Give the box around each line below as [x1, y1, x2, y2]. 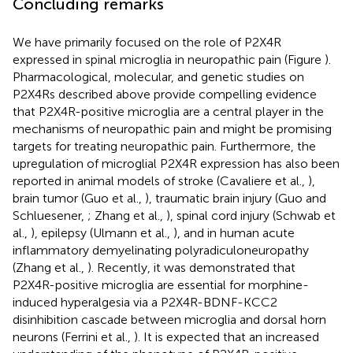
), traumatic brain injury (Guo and [145, 190, 326, 206]
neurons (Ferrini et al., [13, 329, 134, 344]
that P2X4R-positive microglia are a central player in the [13, 103, 324, 119]
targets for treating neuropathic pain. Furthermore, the [13, 138, 316, 154]
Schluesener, [13, 207, 87, 223]
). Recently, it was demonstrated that [87, 259, 295, 275]
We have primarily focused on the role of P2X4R [13, 34, 281, 50]
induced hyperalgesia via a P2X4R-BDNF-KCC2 [13, 294, 277, 310]
